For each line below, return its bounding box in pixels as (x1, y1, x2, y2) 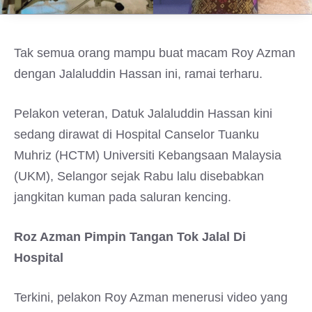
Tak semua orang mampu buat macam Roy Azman (14, 46, 295, 60)
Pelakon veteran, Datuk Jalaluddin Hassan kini (14, 107, 272, 120)
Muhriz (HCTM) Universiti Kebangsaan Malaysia (14, 148, 281, 162)
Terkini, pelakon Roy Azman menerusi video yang (14, 290, 288, 304)
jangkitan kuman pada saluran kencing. (14, 190, 231, 204)
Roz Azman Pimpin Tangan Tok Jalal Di (14, 230, 246, 244)
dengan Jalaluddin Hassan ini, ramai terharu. (14, 67, 263, 81)
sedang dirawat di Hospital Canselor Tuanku (14, 127, 259, 141)
